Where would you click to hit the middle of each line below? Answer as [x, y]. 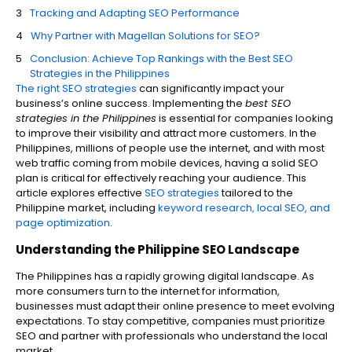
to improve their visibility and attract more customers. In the [166, 134]
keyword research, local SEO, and [244, 208]
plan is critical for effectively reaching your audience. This [161, 178]
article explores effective [80, 193]
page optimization [63, 223]
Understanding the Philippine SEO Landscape [158, 250]
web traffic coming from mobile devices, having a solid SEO [167, 163]
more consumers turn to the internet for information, [148, 291]
